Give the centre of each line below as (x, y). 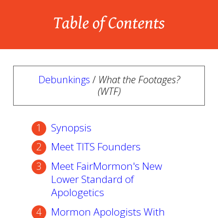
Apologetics (77, 192)
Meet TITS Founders (96, 147)
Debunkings (64, 79)
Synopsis (71, 127)
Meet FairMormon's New (106, 166)
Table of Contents (109, 23)
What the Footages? (139, 79)
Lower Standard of (92, 179)
